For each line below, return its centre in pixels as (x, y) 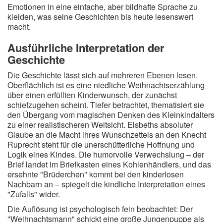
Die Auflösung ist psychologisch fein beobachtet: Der (100, 209)
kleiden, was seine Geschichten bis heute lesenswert (100, 17)
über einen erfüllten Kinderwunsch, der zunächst (92, 95)
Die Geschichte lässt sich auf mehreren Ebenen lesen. (103, 75)
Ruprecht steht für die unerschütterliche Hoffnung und (101, 144)
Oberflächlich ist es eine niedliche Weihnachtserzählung (106, 85)
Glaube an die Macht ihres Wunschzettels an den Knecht (107, 135)
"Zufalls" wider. (34, 194)
